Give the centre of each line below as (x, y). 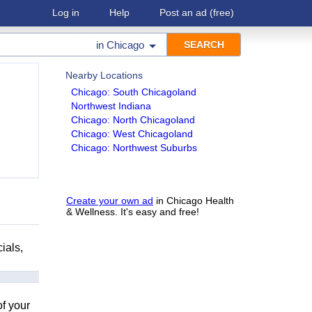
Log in (66, 13)
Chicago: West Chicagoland (132, 134)
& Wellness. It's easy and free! (133, 212)
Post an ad (183, 13)
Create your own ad (110, 201)
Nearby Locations (104, 75)
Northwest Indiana (111, 106)
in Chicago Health (194, 201)
